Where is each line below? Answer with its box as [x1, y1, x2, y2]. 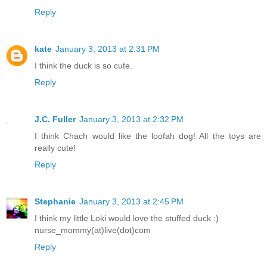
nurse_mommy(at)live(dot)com [35, 225, 151, 235]
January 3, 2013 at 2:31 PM [55, 44, 160, 54]
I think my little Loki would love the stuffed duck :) [35, 213, 219, 223]
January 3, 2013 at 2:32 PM [79, 114, 184, 124]
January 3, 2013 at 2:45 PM [79, 196, 184, 206]
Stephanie [35, 196, 76, 206]
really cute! [35, 143, 76, 153]
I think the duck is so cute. [35, 61, 132, 71]
